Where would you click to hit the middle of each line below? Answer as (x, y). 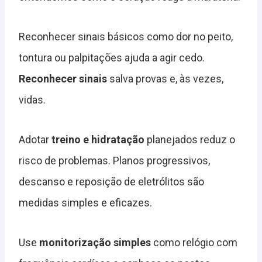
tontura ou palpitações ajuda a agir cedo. (112, 58)
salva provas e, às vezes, (165, 79)
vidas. (32, 100)
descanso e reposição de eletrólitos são (111, 182)
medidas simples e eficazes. (85, 203)
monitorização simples (95, 242)
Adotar (35, 139)
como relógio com (194, 242)
